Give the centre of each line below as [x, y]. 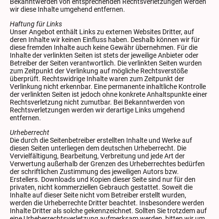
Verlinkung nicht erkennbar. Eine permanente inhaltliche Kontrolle [108, 86]
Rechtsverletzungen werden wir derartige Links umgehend [97, 110]
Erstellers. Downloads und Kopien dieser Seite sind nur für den [103, 179]
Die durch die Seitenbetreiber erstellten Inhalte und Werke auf [101, 140]
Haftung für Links [36, 24]
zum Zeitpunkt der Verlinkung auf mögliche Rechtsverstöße [99, 71]
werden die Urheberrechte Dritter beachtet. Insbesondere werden [107, 203]
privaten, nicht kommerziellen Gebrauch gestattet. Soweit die [101, 187]
